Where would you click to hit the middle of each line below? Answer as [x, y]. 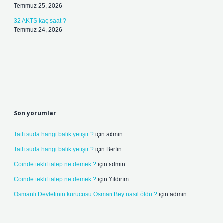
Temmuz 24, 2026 [38, 30]
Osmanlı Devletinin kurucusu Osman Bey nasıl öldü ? [86, 194]
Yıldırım [119, 179]
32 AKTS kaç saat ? [40, 21]
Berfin [114, 149]
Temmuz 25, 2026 [38, 6]
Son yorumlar [35, 113]
